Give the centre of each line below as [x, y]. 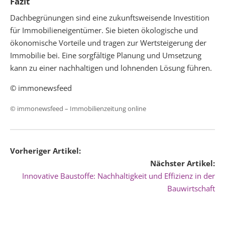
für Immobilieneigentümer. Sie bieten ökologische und [104, 30]
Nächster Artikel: [183, 163]
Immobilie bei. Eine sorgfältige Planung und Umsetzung [106, 55]
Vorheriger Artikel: [45, 150]
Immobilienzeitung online [108, 108]
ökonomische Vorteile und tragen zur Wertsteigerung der [108, 42]
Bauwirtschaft [191, 188]
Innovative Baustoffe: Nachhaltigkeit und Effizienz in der [119, 176]
